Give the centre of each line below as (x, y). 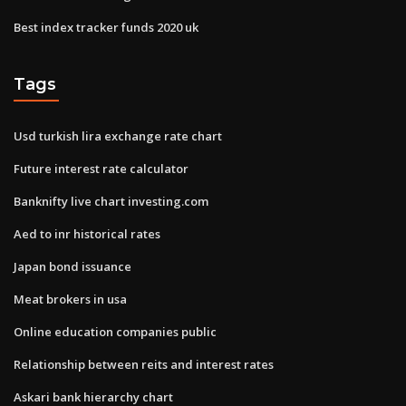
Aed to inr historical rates (87, 233)
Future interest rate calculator (101, 168)
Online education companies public (115, 331)
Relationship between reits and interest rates (144, 364)
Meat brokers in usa (70, 299)
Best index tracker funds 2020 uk (106, 27)
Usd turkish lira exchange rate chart (118, 135)
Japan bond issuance (72, 266)
